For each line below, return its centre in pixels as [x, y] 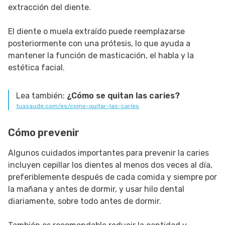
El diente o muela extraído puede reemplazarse [96, 32]
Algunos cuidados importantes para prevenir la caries [108, 153]
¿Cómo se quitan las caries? [123, 96]
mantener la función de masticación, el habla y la [101, 56]
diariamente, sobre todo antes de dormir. [85, 201]
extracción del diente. [49, 8]
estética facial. [36, 68]
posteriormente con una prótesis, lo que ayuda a [99, 44]
